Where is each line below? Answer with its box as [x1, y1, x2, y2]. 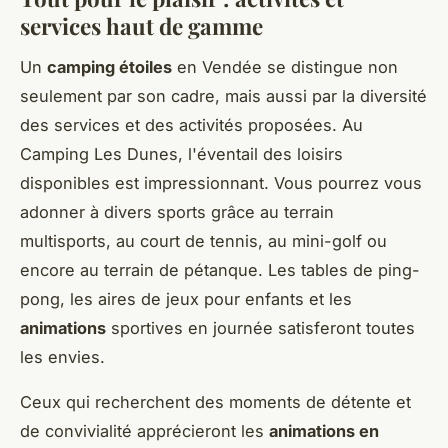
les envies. [20, 346, 105, 367]
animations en [269, 420, 379, 441]
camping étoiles [47, 56, 172, 77]
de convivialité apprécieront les [20, 420, 269, 441]
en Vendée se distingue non [172, 56, 398, 77]
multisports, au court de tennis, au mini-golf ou [20, 230, 387, 251]
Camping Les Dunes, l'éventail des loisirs [20, 143, 343, 164]
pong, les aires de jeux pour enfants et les [20, 288, 352, 309]
